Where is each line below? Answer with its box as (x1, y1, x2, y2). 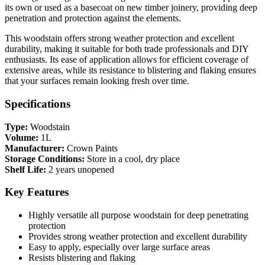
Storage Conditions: (5, 153, 85, 164)
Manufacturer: (5, 143, 64, 153)
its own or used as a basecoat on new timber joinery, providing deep (5, 2, 257, 13)
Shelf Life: (5, 164, 46, 174)
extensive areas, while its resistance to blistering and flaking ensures (5, 65, 256, 76)
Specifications (5, 98, 70, 111)
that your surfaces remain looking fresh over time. (5, 76, 189, 86)
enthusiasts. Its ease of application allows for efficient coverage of (5, 54, 248, 65)
